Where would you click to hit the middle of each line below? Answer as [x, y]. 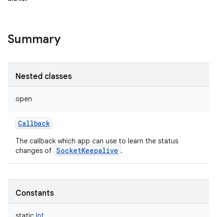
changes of [35, 151]
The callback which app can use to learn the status [97, 141]
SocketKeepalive [87, 150]
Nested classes [44, 77]
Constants [35, 193]
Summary [34, 39]
